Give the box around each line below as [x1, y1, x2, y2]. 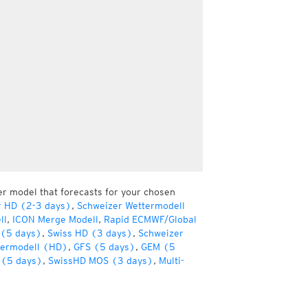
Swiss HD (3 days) [47, 228, 133, 239]
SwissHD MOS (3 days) [47, 255, 153, 266]
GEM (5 [140, 241, 175, 252]
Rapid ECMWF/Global [103, 214, 197, 225]
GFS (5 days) [73, 241, 135, 252]
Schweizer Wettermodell [76, 200, 185, 211]
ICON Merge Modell [12, 214, 98, 225]
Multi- [158, 255, 184, 266]
